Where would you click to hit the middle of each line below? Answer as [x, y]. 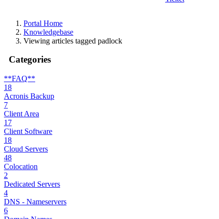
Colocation [21, 166]
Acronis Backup [29, 96]
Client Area [22, 113]
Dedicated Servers [32, 184]
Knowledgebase [48, 32]
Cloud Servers [26, 149]
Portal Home [43, 23]
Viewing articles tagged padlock [73, 41]
